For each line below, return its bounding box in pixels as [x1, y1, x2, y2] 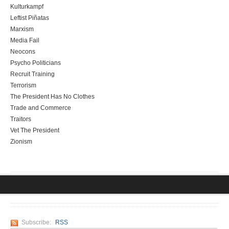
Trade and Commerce [10, 104, 71, 112]
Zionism [10, 138, 32, 146]
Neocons [10, 48, 35, 56]
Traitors [10, 116, 31, 123]
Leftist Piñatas [10, 14, 49, 22]
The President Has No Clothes [10, 93, 95, 101]
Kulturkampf [10, 3, 43, 11]
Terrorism [10, 82, 36, 89]
